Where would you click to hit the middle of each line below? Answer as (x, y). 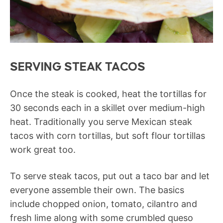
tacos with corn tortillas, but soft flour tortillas (108, 136)
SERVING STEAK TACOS (78, 67)
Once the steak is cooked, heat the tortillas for (108, 94)
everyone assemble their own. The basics (97, 190)
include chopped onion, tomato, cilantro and (104, 204)
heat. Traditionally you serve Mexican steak (101, 122)
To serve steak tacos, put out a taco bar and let (110, 176)
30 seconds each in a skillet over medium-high (108, 108)
